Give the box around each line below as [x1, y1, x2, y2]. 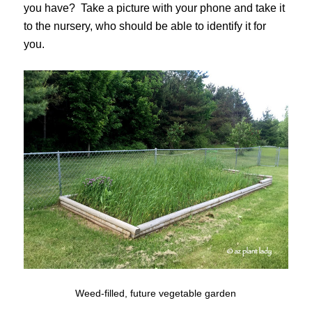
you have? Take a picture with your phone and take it [23, 2, 285, 15]
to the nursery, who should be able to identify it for [23, 20, 266, 33]
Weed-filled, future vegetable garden [75, 287, 237, 299]
